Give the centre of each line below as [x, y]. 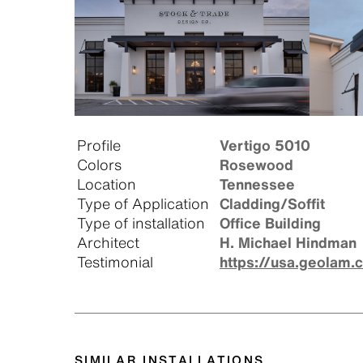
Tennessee [257, 184]
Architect [108, 243]
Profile [99, 145]
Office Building [270, 223]
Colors [99, 165]
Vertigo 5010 [265, 145]
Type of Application [143, 204]
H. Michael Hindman [288, 243]
